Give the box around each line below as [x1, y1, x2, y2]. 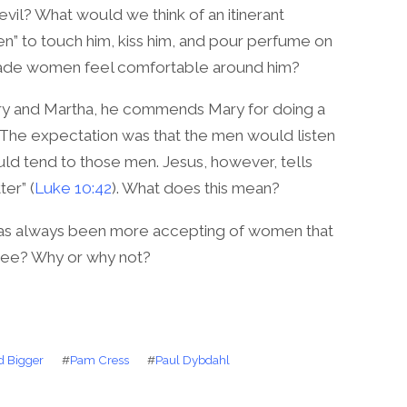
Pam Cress [70, 352, 129, 368]
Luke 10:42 [35, 179, 112, 198]
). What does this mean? [112, 179, 280, 198]
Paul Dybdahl [155, 352, 230, 368]
